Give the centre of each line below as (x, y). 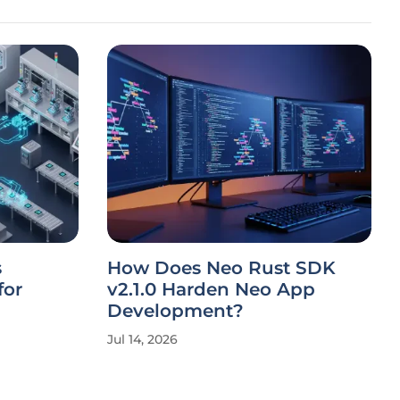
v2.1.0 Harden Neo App (211, 289)
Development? (175, 311)
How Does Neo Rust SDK (221, 268)
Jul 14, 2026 (142, 339)
